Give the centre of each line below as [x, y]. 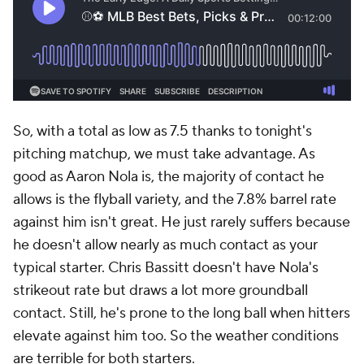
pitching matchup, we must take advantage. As [164, 154]
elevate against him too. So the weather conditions [176, 336]
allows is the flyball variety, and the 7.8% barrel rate [175, 199]
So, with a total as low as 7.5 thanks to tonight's [162, 131]
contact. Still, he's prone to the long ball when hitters [182, 313]
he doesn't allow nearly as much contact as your [165, 245]
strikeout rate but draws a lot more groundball [160, 290]
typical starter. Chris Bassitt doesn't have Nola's [166, 268]
